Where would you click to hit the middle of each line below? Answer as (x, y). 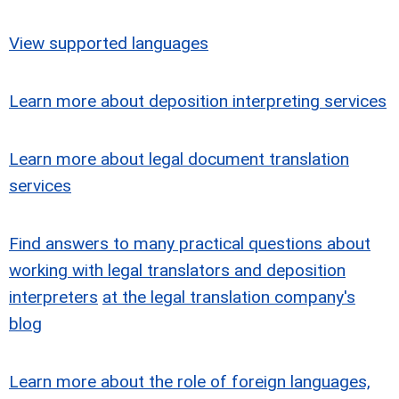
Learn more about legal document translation (179, 159)
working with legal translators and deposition (177, 270)
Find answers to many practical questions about (190, 244)
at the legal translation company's (229, 297)
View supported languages (109, 43)
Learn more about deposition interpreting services (198, 101)
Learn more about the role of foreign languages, (190, 382)
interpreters (53, 297)
